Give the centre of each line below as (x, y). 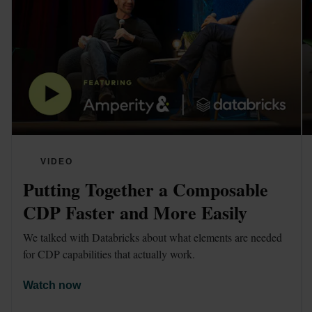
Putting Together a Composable (146, 190)
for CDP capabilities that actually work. (110, 253)
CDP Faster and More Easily (135, 213)
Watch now (52, 285)
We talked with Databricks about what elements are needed (153, 237)
